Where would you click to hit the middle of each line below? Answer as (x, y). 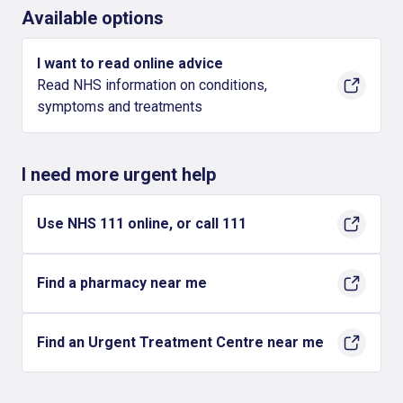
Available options (93, 18)
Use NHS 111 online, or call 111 (142, 224)
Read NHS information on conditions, (152, 85)
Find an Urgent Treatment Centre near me (180, 342)
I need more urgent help (119, 175)
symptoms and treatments (120, 107)
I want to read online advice (130, 63)
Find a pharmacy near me (122, 283)
